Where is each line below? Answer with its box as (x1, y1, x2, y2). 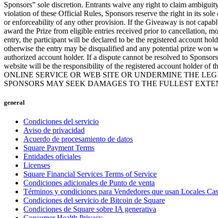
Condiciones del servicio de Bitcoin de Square (23, 196, 165, 205)
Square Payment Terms (23, 144, 94, 152)
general (4, 98, 25, 106)
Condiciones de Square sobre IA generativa (23, 205, 156, 214)
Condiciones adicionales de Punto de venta (23, 179, 155, 187)
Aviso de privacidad (23, 126, 85, 135)
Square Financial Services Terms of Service (23, 170, 157, 179)
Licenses (23, 161, 50, 170)
